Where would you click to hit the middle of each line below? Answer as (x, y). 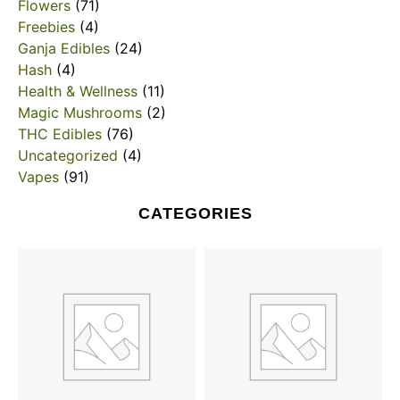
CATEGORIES (196, 214)
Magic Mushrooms (80, 113)
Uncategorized (68, 156)
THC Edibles (60, 134)
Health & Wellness (78, 92)
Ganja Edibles (64, 49)
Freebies (46, 27)
